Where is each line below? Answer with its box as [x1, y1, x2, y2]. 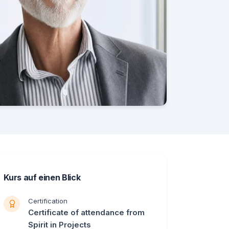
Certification [28, 196, 68, 205]
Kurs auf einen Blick [4, 172, 81, 182]
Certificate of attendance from [28, 207, 145, 217]
